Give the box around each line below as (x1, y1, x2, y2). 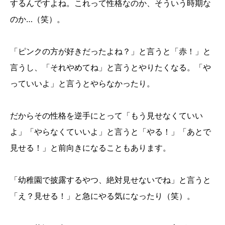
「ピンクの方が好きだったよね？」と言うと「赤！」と (10, 46, 211, 57)
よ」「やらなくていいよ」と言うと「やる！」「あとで (10, 127, 211, 137)
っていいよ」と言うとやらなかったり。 (10, 78, 155, 89)
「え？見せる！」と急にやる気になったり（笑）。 (10, 191, 195, 201)
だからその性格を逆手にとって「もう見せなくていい (10, 110, 203, 121)
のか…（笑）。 (10, 14, 65, 25)
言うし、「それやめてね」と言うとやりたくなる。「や (10, 62, 211, 73)
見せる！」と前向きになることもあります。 (10, 143, 171, 153)
